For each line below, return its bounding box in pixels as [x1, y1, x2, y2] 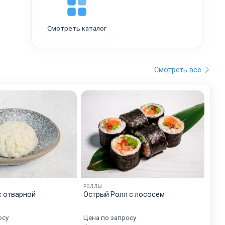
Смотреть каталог [47, 24, 107, 33]
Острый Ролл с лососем [83, 190, 165, 198]
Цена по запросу [83, 213, 136, 221]
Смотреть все [154, 65, 203, 74]
